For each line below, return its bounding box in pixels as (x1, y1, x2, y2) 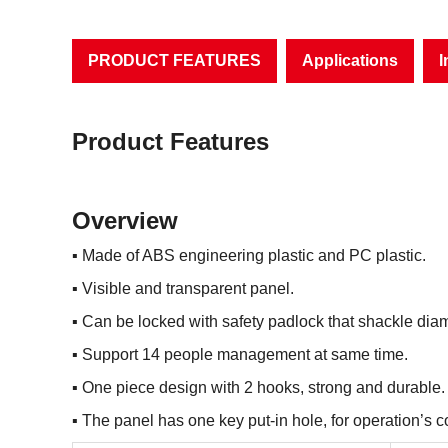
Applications (302, 51, 398, 69)
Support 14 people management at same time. (82, 345, 408, 363)
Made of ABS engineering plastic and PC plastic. (82, 246, 426, 264)
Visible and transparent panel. (82, 279, 294, 297)
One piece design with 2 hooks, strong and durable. (82, 378, 445, 396)
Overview (72, 206, 178, 234)
